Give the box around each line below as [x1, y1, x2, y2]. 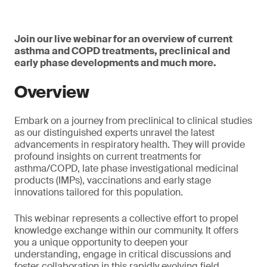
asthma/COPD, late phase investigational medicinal [14, 162, 238, 175]
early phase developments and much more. [14, 57, 216, 69]
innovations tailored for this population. [14, 186, 183, 198]
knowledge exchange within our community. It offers [14, 224, 238, 237]
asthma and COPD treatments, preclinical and [14, 45, 230, 57]
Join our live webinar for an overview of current [14, 33, 232, 45]
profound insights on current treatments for [14, 150, 201, 163]
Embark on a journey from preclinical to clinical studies [14, 114, 252, 127]
